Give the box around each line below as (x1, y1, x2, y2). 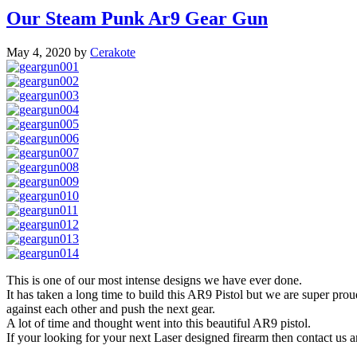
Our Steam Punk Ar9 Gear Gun (6, 7, 268, 29)
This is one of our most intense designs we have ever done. (6, 273, 302, 287)
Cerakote (90, 45, 135, 59)
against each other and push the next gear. (6, 301, 215, 316)
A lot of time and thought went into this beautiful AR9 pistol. (6, 316, 311, 330)
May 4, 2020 (6, 45, 71, 59)
